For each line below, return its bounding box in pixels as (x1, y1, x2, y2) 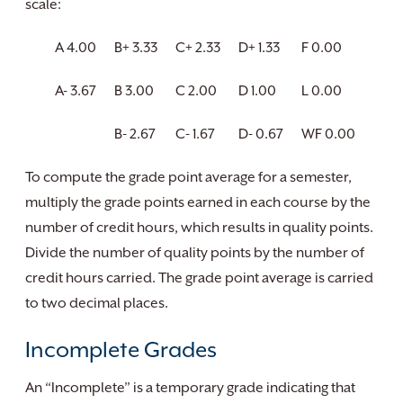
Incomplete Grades (25, 337, 217, 363)
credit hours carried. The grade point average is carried (25, 270, 373, 286)
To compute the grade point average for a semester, (25, 169, 352, 185)
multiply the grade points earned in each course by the (25, 194, 371, 210)
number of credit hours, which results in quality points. (25, 219, 373, 236)
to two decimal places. (25, 295, 168, 311)
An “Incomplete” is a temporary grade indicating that (25, 380, 355, 396)
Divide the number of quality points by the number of (25, 245, 364, 261)
